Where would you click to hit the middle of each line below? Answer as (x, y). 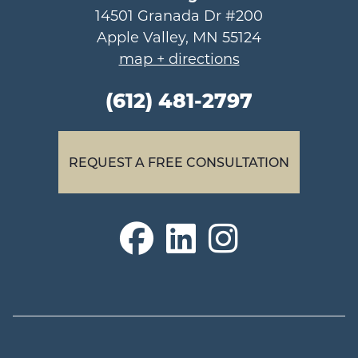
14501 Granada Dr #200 (179, 16)
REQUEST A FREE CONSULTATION (179, 162)
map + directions (179, 59)
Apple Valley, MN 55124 (179, 37)
